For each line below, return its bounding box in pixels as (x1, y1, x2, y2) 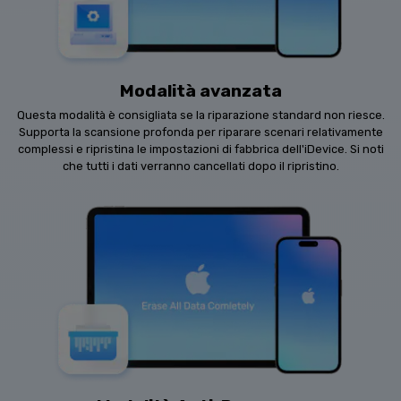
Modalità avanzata (119, 80, 282, 101)
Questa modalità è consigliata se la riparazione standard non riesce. (16, 108, 385, 123)
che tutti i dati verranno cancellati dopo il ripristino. (62, 159, 339, 174)
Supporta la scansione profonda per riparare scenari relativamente (18, 125, 383, 140)
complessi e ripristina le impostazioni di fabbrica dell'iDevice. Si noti (17, 142, 384, 157)
